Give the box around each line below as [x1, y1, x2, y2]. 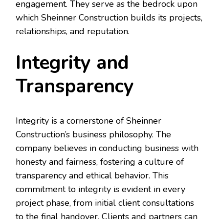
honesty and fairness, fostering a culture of [16, 156, 184, 168]
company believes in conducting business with [16, 142, 198, 154]
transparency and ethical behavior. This [16, 170, 169, 182]
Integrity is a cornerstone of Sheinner [16, 115, 161, 127]
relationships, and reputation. [16, 25, 130, 38]
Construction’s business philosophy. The [16, 129, 171, 141]
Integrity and [16, 50, 129, 76]
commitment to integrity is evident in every [16, 183, 185, 196]
